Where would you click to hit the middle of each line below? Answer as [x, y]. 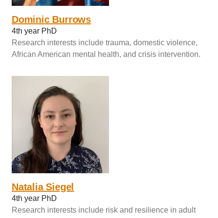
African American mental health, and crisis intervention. [106, 54]
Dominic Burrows [51, 19]
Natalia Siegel [43, 187]
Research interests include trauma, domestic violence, [105, 42]
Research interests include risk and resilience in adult [104, 210]
